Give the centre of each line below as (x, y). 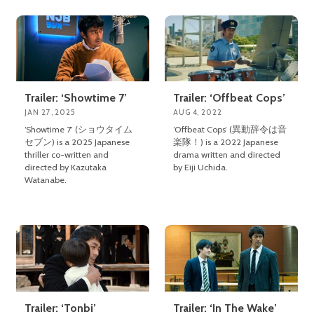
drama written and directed (227, 155)
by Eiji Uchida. (201, 168)
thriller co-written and (67, 155)
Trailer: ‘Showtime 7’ (76, 98)
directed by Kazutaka (66, 168)
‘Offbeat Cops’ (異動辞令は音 (230, 130)
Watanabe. (46, 180)
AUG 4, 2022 (198, 112)
